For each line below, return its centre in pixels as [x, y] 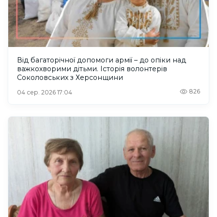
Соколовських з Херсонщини [70, 78]
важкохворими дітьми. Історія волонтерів [92, 69]
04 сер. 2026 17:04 [45, 93]
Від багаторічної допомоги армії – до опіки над [76, 60]
